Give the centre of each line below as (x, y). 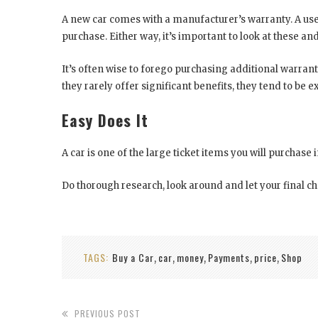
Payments (229, 257)
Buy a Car (133, 257)
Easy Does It (105, 120)
